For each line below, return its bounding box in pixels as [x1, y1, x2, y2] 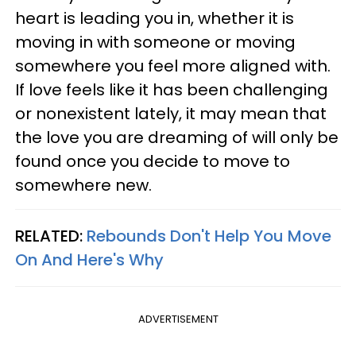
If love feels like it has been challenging [15, 78, 328, 101]
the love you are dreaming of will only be [15, 126, 339, 149]
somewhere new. [15, 173, 152, 196]
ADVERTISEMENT [137, 311, 219, 327]
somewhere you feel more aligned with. [15, 54, 331, 77]
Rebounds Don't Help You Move [87, 224, 331, 247]
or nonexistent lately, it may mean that [15, 102, 327, 125]
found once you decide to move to [15, 149, 290, 172]
